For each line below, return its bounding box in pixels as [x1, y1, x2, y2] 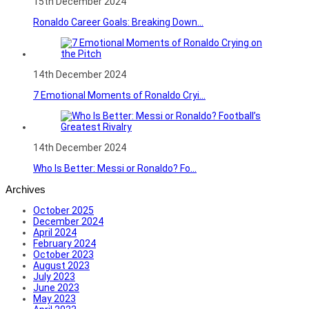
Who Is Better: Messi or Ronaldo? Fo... [33, 162, 197, 174]
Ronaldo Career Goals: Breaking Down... [33, 16, 203, 28]
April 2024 [33, 226, 77, 238]
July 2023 [33, 270, 75, 282]
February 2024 [33, 237, 96, 249]
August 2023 [33, 259, 90, 271]
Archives [6, 183, 46, 195]
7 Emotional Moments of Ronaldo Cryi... [33, 89, 206, 101]
